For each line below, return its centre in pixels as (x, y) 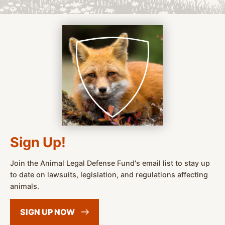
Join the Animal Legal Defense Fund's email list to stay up (110, 163)
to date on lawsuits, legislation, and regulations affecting (109, 174)
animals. (25, 186)
